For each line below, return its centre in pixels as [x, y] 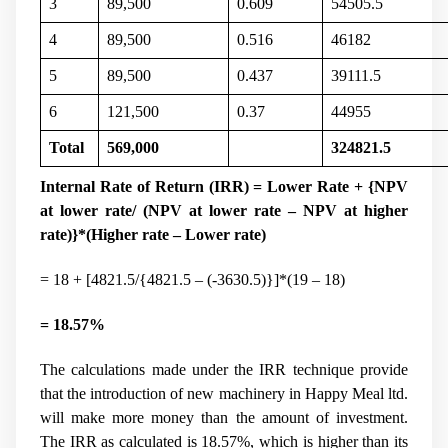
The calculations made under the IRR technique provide [224, 370]
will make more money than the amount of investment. [224, 418]
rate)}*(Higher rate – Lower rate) [153, 234]
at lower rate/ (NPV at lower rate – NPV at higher [224, 210]
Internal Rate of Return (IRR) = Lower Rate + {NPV [224, 186]
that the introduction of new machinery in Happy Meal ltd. [224, 394]
